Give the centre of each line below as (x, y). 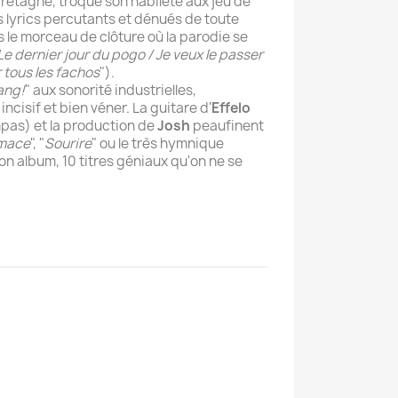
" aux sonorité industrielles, (111, 91)
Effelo (231, 108)
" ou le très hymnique (158, 144)
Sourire (68, 144)
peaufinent (228, 126)
